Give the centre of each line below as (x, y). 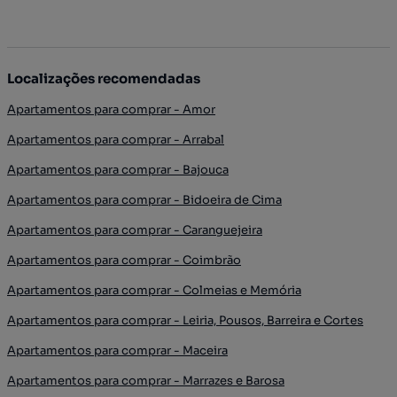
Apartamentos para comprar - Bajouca (118, 169)
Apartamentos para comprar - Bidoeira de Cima (144, 199)
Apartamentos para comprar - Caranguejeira (135, 230)
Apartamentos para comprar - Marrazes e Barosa (146, 380)
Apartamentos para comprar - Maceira (117, 350)
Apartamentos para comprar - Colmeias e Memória (154, 290)
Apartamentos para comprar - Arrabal (116, 139)
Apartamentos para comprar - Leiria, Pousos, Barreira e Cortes (185, 320)
